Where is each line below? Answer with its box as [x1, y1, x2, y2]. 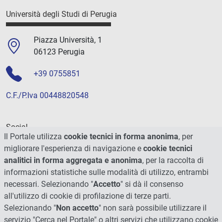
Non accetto [56, 203, 99, 213]
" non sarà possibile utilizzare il [99, 203, 207, 213]
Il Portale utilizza [4, 132, 64, 141]
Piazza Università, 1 [34, 35, 102, 45]
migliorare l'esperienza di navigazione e [4, 144, 143, 153]
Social [6, 122, 28, 132]
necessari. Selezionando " [4, 179, 93, 189]
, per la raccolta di [142, 156, 204, 165]
